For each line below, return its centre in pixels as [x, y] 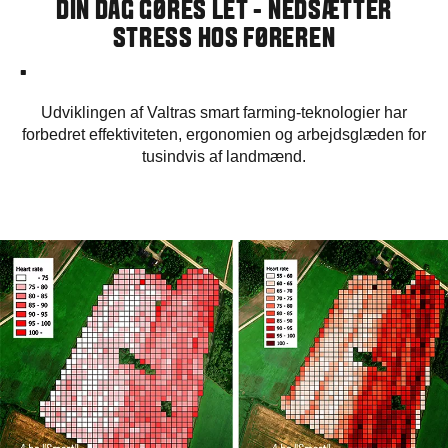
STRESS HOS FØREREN [224, 39]
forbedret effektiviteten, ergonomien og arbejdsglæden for [224, 134]
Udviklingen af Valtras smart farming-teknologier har [224, 112]
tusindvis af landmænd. [224, 156]
